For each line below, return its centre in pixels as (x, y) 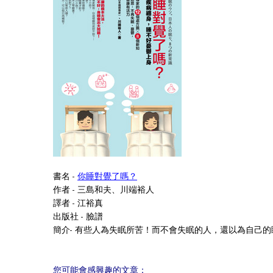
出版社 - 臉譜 (78, 216)
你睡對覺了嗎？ (107, 176)
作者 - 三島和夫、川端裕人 (104, 190)
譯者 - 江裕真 (78, 203)
